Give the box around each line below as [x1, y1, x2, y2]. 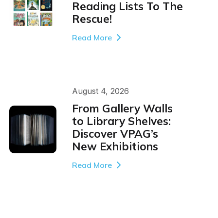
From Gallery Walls [72, 101, 173, 116]
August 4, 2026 [72, 86, 129, 96]
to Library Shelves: [72, 114, 171, 128]
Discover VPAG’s [72, 127, 158, 141]
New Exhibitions [72, 139, 158, 154]
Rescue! [72, 11, 112, 26]
